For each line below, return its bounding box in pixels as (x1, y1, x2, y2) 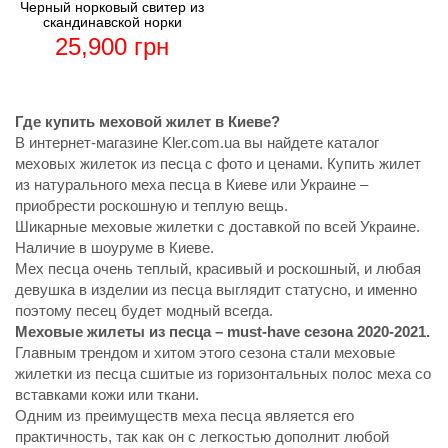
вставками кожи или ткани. (15, 386, 199, 404)
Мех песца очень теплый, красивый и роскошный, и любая (15, 260, 421, 278)
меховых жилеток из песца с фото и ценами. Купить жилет (15, 155, 421, 173)
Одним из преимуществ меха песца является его (15, 407, 354, 425)
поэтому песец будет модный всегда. (15, 302, 273, 320)
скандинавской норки (42, 14, 182, 31)
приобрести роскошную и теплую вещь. (15, 197, 288, 215)
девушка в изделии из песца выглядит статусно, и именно (15, 281, 417, 299)
